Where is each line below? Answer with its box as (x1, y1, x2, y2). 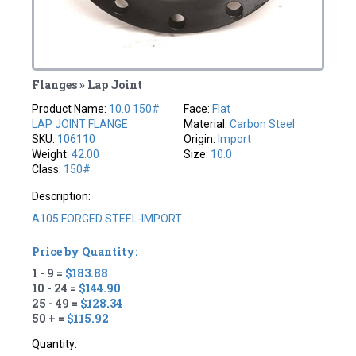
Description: (32, 189, 91, 203)
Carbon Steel (230, 117, 295, 130)
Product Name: (32, 102, 110, 115)
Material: (184, 117, 230, 130)
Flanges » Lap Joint (32, 76, 143, 92)
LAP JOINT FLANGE (32, 117, 129, 130)
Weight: (32, 147, 72, 161)
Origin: (184, 132, 218, 145)
